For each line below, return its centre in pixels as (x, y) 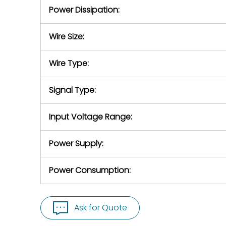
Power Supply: (76, 144)
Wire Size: (67, 37)
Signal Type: (72, 90)
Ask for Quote (101, 208)
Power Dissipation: (84, 10)
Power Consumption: (90, 170)
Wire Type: (69, 63)
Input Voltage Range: (91, 117)
